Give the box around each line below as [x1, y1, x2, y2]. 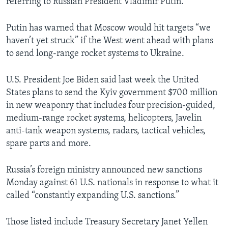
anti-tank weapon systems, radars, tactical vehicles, [6, 126, 206, 136]
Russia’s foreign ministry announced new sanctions [6, 165, 202, 176]
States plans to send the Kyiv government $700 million [6, 88, 217, 98]
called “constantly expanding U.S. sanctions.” [6, 191, 179, 201]
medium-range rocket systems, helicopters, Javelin [6, 113, 202, 124]
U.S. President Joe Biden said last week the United [6, 75, 199, 85]
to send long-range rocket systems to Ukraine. [6, 49, 184, 59]
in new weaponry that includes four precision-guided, [6, 101, 215, 111]
